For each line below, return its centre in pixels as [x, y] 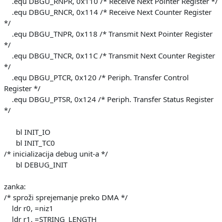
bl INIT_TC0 [29, 142]
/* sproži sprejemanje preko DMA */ [66, 197]
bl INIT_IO [27, 132]
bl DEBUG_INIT [36, 164]
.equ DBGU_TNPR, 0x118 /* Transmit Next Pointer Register [108, 33]
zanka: [15, 186]
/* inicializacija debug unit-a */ [56, 153]
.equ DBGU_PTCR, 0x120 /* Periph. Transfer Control [96, 77]
